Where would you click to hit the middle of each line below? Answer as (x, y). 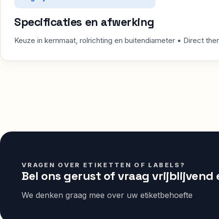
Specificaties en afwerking (85, 22)
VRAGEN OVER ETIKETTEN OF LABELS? (103, 164)
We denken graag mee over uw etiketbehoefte (107, 195)
